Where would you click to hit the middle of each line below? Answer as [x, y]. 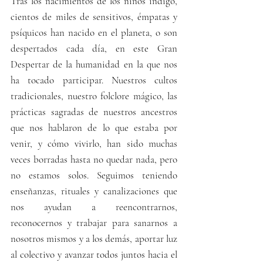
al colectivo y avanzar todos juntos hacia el [94, 254]
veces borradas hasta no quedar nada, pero [94, 159]
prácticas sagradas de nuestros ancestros [94, 112]
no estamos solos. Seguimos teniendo [94, 175]
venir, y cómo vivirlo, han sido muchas [94, 143]
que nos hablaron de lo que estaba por [94, 127]
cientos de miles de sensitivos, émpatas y [94, 16]
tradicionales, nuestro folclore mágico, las [94, 96]
